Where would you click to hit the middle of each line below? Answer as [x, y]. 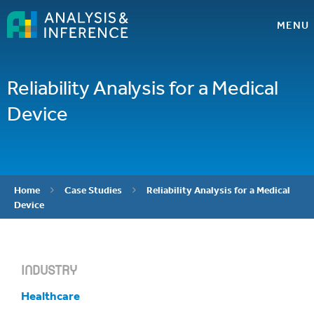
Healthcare [50, 295]
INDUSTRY [49, 271]
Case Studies [93, 190]
